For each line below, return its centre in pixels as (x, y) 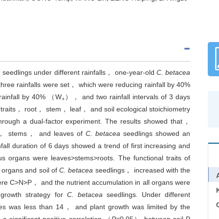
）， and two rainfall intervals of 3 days (127, 97)
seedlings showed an (155, 133)
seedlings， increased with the (142, 170)
